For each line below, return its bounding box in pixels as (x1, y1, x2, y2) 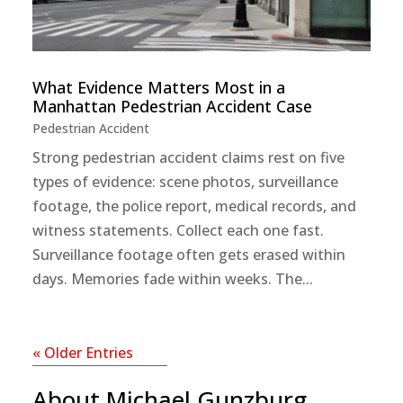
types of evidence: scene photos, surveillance (31, 171, 338, 192)
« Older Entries (31, 342, 133, 363)
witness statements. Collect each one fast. (31, 219, 324, 240)
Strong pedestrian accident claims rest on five (31, 147, 345, 167)
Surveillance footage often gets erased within (31, 244, 345, 264)
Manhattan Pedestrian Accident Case (31, 94, 312, 117)
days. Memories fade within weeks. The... (31, 268, 313, 289)
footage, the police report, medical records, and (31, 195, 356, 216)
